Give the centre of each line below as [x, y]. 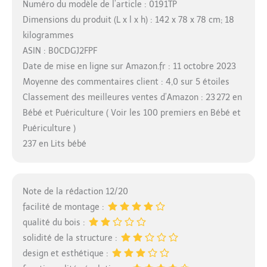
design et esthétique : [66, 253]
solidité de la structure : [71, 238]
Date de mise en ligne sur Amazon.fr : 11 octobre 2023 [129, 67]
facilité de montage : [64, 207]
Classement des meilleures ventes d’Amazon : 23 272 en [132, 98]
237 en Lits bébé [54, 144]
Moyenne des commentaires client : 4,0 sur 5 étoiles [126, 82]
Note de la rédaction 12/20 [75, 191]
